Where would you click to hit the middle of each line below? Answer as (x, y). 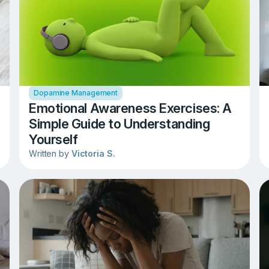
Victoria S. (93, 154)
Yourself (53, 140)
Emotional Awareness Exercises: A (130, 108)
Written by (50, 154)
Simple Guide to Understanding (119, 124)
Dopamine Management (76, 93)
